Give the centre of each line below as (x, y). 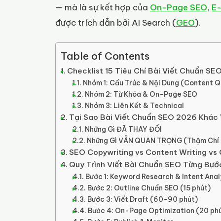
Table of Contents (105, 56)
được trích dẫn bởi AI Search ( (116, 22)
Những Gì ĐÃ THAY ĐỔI (123, 129)
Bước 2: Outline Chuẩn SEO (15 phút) (149, 188)
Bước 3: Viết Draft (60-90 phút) (142, 199)
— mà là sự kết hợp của (103, 7)
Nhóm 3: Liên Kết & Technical (134, 105)
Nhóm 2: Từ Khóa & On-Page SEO (141, 94)
